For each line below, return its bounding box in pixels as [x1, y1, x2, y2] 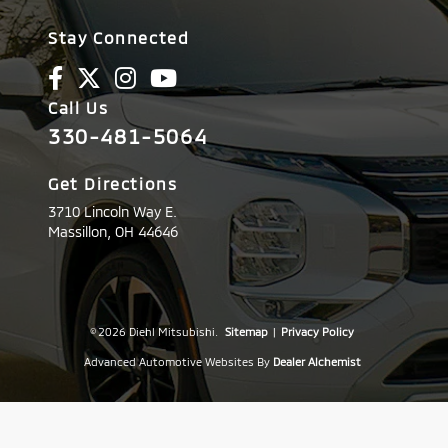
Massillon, [48, 222, 115, 240]
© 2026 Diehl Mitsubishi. [89, 324, 220, 338]
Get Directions [48, 173, 178, 193]
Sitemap [224, 324, 268, 338]
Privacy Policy [280, 324, 354, 338]
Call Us [48, 97, 109, 117]
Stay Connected [48, 27, 190, 47]
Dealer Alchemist [273, 354, 361, 368]
